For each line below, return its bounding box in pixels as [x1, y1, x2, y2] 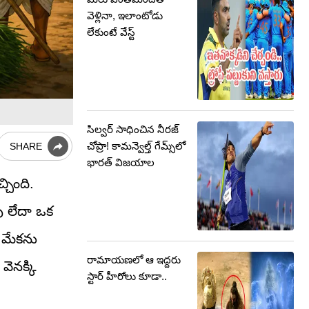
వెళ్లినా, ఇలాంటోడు [87, 10, 163, 21]
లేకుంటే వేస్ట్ [87, 26, 135, 38]
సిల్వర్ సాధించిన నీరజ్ [87, 123, 179, 135]
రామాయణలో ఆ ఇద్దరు [87, 254, 181, 266]
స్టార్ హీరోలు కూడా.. [87, 270, 167, 282]
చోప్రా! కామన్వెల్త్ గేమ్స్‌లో [87, 140, 186, 152]
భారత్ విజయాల [87, 157, 154, 168]
